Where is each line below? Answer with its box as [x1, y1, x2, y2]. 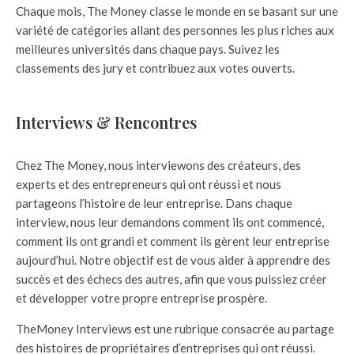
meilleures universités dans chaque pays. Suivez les [16, 42, 280, 57]
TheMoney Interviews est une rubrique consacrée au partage [16, 322, 334, 337]
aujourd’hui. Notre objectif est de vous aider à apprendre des [16, 253, 330, 268]
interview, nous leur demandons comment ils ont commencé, [16, 215, 324, 230]
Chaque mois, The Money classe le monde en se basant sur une [16, 4, 338, 19]
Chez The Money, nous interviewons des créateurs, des [16, 158, 301, 173]
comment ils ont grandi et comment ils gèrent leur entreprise [16, 234, 330, 249]
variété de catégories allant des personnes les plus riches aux [16, 23, 334, 38]
